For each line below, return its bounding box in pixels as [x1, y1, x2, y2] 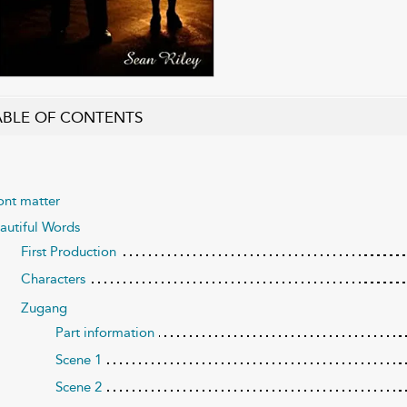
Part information [55, 323, 155, 341]
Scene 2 [55, 378, 103, 395]
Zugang [20, 299, 67, 316]
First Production [20, 243, 116, 260]
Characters [20, 270, 85, 287]
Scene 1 [55, 351, 103, 368]
